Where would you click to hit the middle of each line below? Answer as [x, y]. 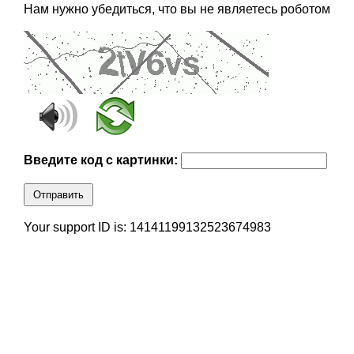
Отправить [58, 195]
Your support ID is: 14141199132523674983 [147, 228]
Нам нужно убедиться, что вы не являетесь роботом [177, 9]
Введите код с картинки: [102, 160]
